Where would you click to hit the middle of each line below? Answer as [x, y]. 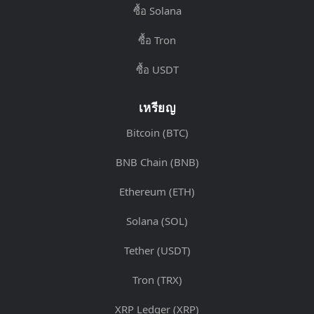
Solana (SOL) [157, 221]
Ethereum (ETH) [157, 191]
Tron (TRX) [157, 280]
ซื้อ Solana [157, 11]
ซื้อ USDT [157, 69]
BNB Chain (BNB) [157, 162]
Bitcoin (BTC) [157, 132]
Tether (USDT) [157, 250]
